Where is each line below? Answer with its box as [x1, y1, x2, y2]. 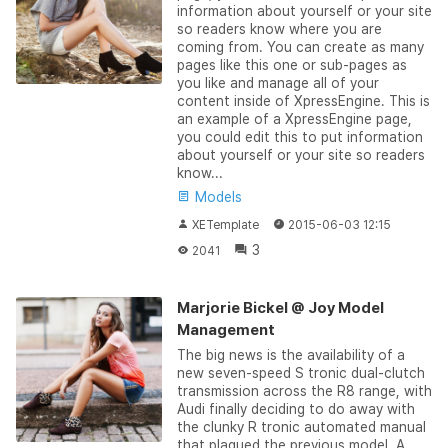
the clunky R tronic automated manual [176, 418, 426, 435]
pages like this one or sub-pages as [176, 56, 407, 73]
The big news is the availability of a [176, 346, 405, 363]
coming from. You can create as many [176, 38, 424, 55]
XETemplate [191, 217, 259, 232]
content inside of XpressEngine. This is [176, 92, 430, 109]
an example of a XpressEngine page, [176, 110, 412, 127]
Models [190, 188, 242, 205]
